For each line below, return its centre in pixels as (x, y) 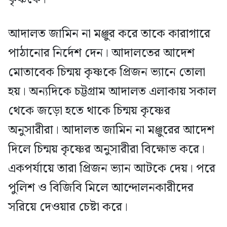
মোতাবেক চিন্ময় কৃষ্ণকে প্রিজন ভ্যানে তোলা (107, 73)
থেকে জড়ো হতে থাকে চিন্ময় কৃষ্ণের (89, 111)
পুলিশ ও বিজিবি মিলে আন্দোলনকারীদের (101, 188)
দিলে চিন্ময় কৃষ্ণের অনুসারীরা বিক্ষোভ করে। (106, 150)
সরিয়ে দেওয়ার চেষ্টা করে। (68, 207)
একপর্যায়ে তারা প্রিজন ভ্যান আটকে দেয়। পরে (112, 169)
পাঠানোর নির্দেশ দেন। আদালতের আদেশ (101, 53)
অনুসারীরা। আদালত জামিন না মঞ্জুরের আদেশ (111, 130)
